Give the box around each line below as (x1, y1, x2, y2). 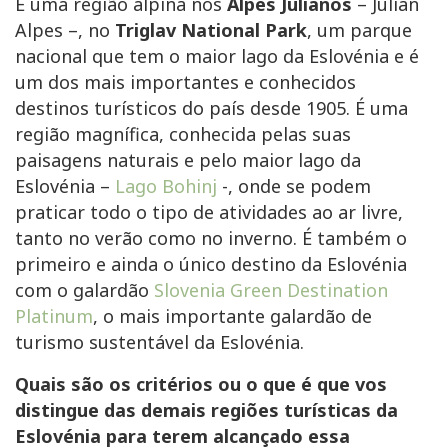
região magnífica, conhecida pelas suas (15, 122, 351, 147)
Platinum (15, 304, 93, 329)
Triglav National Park (115, 18, 307, 43)
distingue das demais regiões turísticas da (15, 398, 398, 423)
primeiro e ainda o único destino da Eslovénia (15, 252, 407, 277)
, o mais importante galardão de (93, 304, 372, 329)
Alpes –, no (15, 18, 115, 43)
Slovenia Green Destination (154, 278, 388, 303)
